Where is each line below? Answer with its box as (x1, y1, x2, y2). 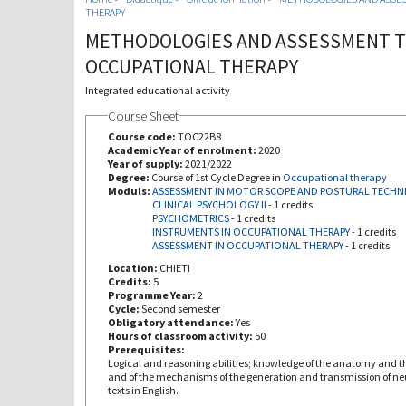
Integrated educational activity (84, 82, 230, 97)
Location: (107, 260, 159, 275)
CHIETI (159, 260, 190, 275)
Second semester (140, 301, 220, 315)
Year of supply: (107, 156, 185, 170)
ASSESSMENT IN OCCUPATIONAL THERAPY (151, 237, 343, 252)
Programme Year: (107, 287, 198, 302)
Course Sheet (107, 107, 179, 124)
